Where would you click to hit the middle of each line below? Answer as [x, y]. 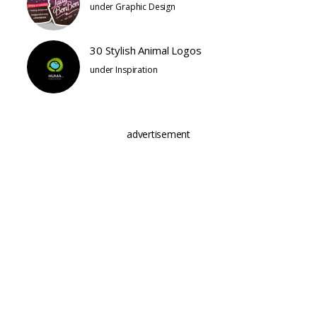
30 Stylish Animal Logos [146, 51]
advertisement [158, 134]
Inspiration [137, 70]
